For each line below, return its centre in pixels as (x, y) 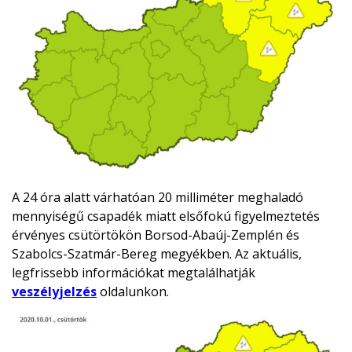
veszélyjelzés (54, 291)
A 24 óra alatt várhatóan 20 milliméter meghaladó (158, 197)
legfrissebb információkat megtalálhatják (134, 272)
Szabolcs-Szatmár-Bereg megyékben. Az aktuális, (157, 253)
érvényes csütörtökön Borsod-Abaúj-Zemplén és (156, 235)
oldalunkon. (133, 291)
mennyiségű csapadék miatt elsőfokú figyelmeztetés (166, 216)
